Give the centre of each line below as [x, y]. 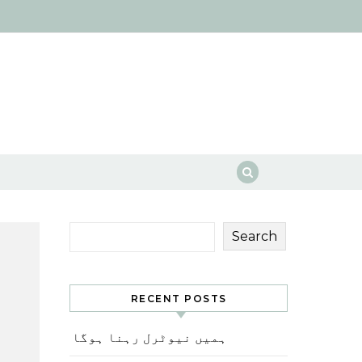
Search [255, 236]
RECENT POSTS [179, 299]
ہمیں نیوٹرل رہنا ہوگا [149, 337]
